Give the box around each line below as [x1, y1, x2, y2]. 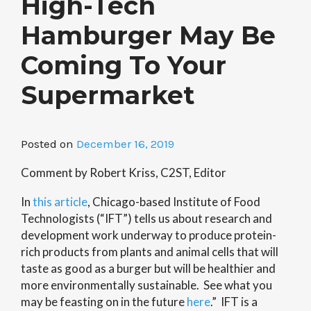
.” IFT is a [210, 294, 258, 309]
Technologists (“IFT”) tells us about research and [21, 211, 272, 226]
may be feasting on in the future [21, 294, 187, 309]
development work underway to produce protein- [21, 228, 276, 242]
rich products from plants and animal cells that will [21, 244, 278, 259]
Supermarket [21, 80, 194, 110]
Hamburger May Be [21, 20, 276, 51]
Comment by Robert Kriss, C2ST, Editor [21, 165, 226, 180]
